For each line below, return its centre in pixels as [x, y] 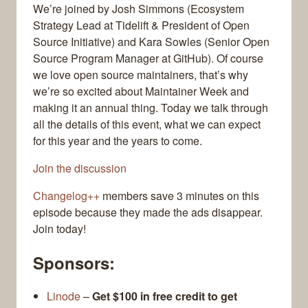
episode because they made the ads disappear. [148, 212]
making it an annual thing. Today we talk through [151, 108]
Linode [64, 296]
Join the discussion [80, 168]
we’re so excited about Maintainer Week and [141, 91]
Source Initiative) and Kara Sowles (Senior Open [151, 42]
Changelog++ [66, 196]
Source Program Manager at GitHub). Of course [148, 58]
